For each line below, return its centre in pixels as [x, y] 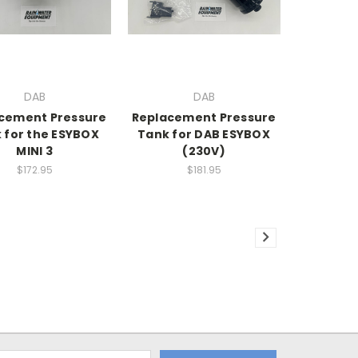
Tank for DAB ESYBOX [204, 135]
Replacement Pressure [204, 118]
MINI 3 [34, 151]
